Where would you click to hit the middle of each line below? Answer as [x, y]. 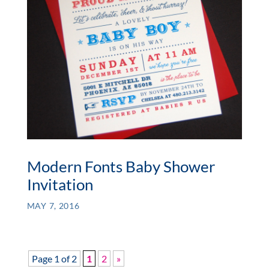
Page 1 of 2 [54, 259]
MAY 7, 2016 [53, 206]
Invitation [60, 185]
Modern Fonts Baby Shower [121, 167]
